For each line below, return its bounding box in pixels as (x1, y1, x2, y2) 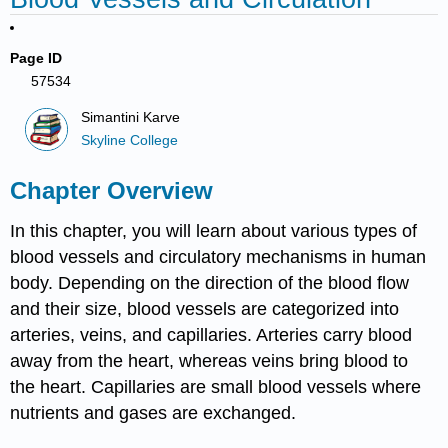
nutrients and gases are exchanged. (10, 402, 297, 423)
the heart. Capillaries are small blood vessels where (10, 376, 422, 397)
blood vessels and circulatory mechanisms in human (10, 246, 427, 267)
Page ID (10, 50, 63, 66)
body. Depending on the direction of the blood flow (10, 272, 410, 293)
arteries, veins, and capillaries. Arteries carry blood (10, 324, 413, 345)
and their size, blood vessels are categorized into (10, 298, 400, 319)
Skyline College (81, 132, 179, 148)
